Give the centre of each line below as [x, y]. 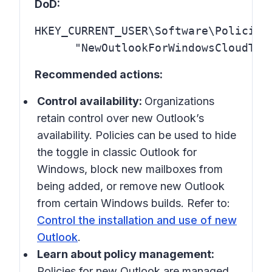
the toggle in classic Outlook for [117, 152]
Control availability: [91, 101]
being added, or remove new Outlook [131, 186]
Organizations [179, 101]
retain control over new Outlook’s [121, 118]
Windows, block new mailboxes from [130, 169]
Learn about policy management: [126, 254]
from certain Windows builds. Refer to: [134, 203]
